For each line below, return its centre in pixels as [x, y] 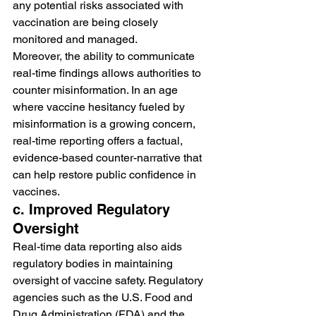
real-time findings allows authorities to [108, 73]
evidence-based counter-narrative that [109, 157]
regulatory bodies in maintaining [94, 263]
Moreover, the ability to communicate [105, 56]
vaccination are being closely [87, 22]
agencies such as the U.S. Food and [104, 297]
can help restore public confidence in [106, 174]
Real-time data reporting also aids [99, 246]
